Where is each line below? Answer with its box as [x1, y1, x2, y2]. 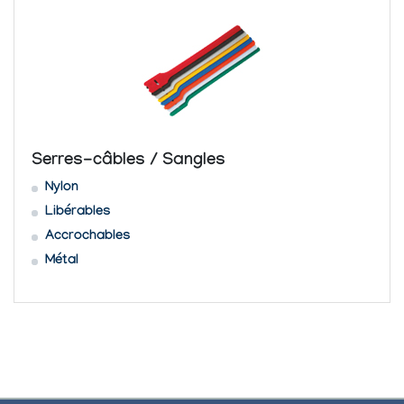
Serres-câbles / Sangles [31, 151, 225, 172]
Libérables [44, 204, 111, 221]
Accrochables [44, 228, 131, 245]
